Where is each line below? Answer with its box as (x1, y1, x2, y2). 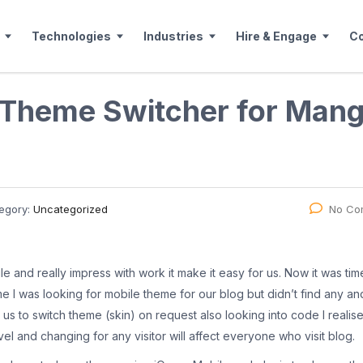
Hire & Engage (236, 28, 317, 43)
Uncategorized (33, 203, 108, 216)
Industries (143, 28, 203, 43)
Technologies (32, 28, 111, 43)
